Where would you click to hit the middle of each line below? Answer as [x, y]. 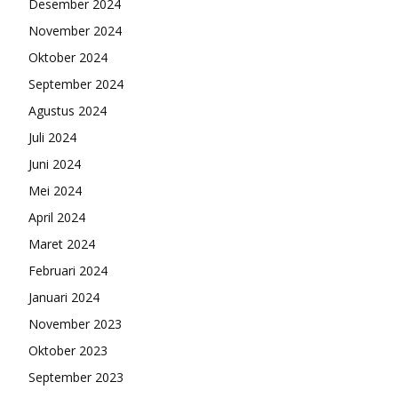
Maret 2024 [62, 243]
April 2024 [57, 217]
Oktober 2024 [68, 57]
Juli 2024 [52, 137]
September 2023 [76, 377]
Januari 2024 [64, 297]
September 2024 [76, 84]
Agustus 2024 [68, 110]
